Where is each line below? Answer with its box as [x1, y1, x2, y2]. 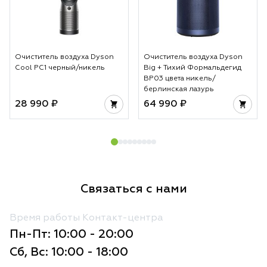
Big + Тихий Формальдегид [144, 64, 241, 72]
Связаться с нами [80, 182, 187, 195]
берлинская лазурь [144, 85, 214, 93]
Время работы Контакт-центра [10, 213, 163, 223]
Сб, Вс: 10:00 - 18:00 [10, 246, 128, 258]
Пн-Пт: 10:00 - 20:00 [10, 228, 133, 240]
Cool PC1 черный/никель [15, 64, 105, 72]
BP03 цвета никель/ [144, 74, 216, 82]
